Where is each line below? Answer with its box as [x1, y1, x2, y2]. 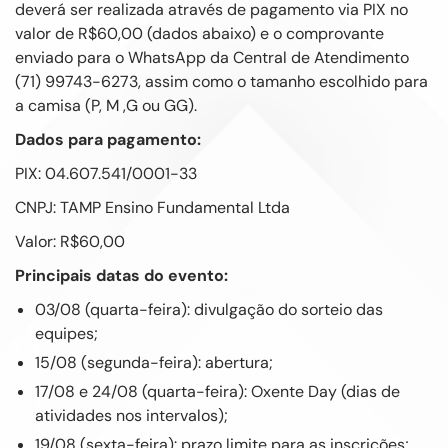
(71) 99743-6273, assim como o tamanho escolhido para [15, 70, 428, 92]
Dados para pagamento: [15, 128, 201, 150]
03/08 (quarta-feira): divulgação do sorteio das [35, 298, 383, 320]
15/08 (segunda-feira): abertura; [35, 351, 273, 373]
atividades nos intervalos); [35, 404, 228, 426]
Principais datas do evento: [15, 264, 228, 286]
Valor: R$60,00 [15, 230, 125, 252]
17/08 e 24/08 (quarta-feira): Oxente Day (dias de [35, 380, 400, 402]
